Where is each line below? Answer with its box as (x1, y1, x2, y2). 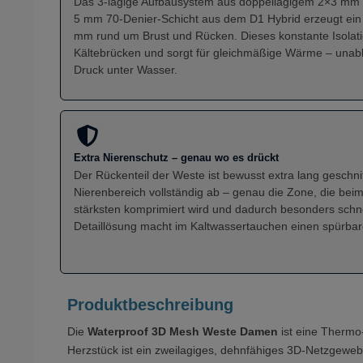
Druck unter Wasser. (74, 62, 177, 76)
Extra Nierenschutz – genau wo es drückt (74, 151, 279, 164)
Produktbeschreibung (67, 295, 233, 314)
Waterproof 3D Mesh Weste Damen (88, 324, 278, 338)
